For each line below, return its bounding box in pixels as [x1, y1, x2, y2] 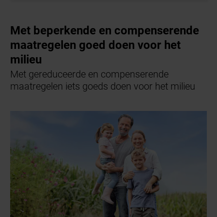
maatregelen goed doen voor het [10, 38, 181, 52]
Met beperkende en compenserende [10, 23, 200, 37]
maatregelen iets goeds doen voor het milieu [10, 80, 196, 93]
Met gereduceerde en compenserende [10, 68, 169, 80]
